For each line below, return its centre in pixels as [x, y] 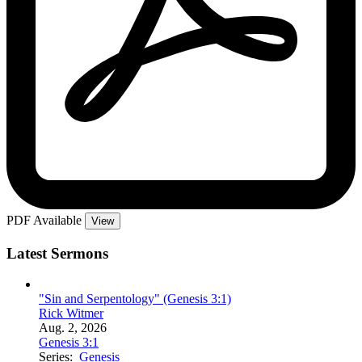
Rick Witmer [71, 314]
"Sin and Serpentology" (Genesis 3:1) [135, 299]
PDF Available [46, 220]
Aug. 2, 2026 [73, 328]
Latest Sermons [57, 253]
